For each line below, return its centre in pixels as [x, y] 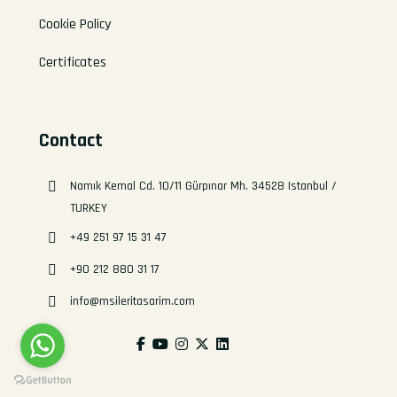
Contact [71, 141]
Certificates [73, 63]
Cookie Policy [75, 25]
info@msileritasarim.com [133, 302]
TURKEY [89, 209]
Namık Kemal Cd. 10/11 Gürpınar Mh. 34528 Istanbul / [204, 187]
